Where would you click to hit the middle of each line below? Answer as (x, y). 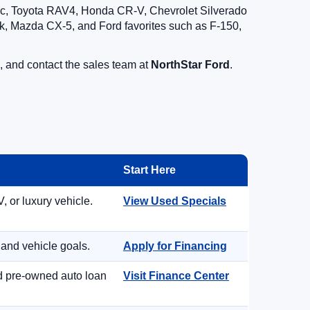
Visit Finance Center (176, 276)
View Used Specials (175, 201)
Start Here (149, 170)
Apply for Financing (175, 246)
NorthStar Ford (190, 65)
